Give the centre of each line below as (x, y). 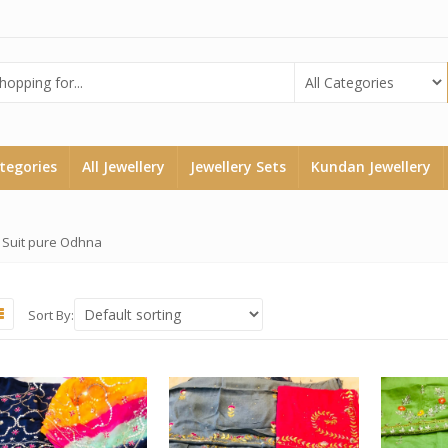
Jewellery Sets (237, 166)
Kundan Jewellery (370, 166)
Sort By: (50, 314)
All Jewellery (123, 166)
